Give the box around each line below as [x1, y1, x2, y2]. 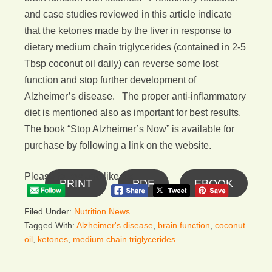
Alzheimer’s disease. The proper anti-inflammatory [24, 91, 246, 101]
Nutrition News [74, 206, 130, 216]
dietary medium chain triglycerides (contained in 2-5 [24, 42, 246, 52]
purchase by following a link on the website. [24, 140, 211, 151]
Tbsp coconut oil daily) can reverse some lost [24, 58, 218, 69]
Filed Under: [24, 206, 74, 216]
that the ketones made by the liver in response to [24, 25, 231, 36]
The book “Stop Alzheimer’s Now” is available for [24, 124, 234, 134]
